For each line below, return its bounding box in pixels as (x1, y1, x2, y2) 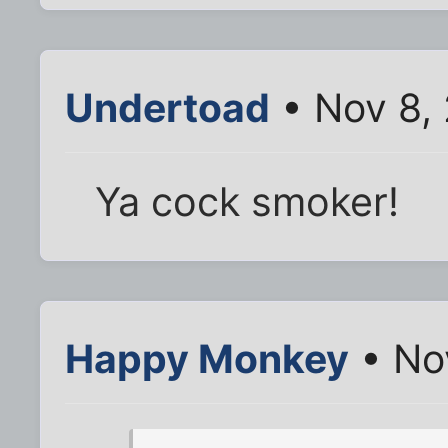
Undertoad (65, 83, 270, 131)
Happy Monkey (65, 335, 349, 383)
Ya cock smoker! (95, 178, 400, 227)
